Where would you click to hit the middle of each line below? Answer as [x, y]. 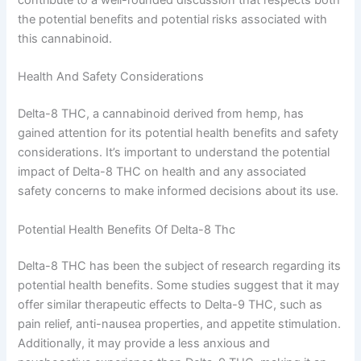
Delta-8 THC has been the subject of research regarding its [180, 266]
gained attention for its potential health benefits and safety [178, 133]
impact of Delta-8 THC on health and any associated [162, 172]
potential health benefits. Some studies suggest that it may [179, 286]
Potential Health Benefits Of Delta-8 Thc [127, 229]
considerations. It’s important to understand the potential [174, 153]
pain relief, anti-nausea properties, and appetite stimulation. [180, 324]
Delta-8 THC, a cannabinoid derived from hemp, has [161, 114]
